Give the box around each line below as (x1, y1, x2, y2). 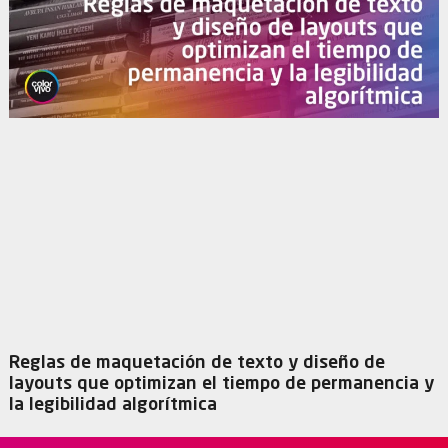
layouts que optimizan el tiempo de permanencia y (8, 374, 434, 393)
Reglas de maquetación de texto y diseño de (8, 353, 385, 372)
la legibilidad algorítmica (8, 395, 217, 414)
